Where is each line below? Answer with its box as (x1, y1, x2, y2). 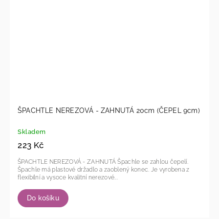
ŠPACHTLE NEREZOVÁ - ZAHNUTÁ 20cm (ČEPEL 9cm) (18, 107, 200, 115)
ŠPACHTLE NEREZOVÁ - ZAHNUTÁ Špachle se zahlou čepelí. (18, 158, 118, 165)
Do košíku (27, 194, 59, 202)
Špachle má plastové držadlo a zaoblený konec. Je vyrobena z (18, 166, 151, 173)
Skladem (18, 128, 46, 136)
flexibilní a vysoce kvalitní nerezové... (18, 174, 118, 181)
